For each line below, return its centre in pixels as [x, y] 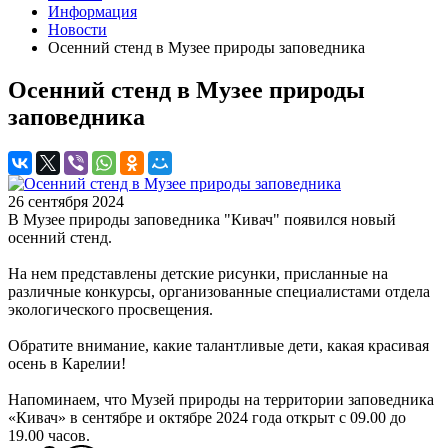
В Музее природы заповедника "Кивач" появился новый [202, 219]
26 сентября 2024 [66, 201]
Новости [77, 29]
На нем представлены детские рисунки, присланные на [198, 273]
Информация [92, 11]
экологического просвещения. [110, 309]
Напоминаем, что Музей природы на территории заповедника [221, 399]
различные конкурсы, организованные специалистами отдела [219, 291]
